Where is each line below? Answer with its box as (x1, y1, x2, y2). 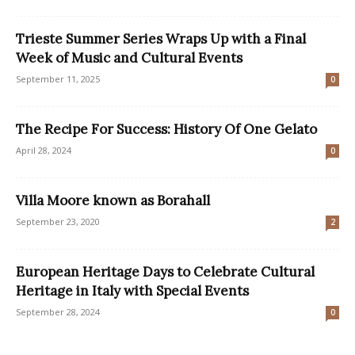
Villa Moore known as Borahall (16, 191, 210, 209)
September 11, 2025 (16, 72, 100, 85)
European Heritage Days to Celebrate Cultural (16, 262, 315, 281)
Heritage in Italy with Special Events (16, 281, 249, 300)
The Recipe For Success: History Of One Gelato (16, 120, 317, 138)
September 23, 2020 (16, 215, 100, 227)
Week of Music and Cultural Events (16, 48, 242, 67)
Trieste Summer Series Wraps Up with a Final (16, 29, 306, 48)
